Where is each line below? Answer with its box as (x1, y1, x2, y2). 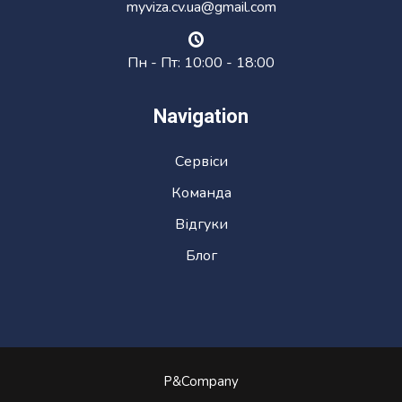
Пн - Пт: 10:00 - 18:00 (127, 52, 275, 73)
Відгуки (174, 214, 228, 234)
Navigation (153, 104, 249, 127)
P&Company (163, 371, 239, 390)
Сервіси (174, 151, 228, 171)
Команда (170, 182, 232, 203)
